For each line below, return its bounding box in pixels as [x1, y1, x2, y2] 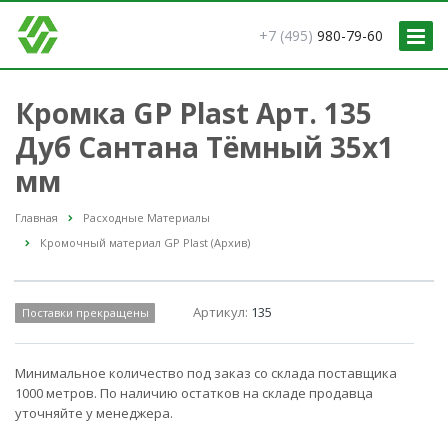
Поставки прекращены [21, 305, 149, 321]
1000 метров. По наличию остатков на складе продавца [15, 384, 373, 403]
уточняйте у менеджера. [15, 404, 173, 423]
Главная [15, 210, 58, 225]
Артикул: [193, 303, 252, 322]
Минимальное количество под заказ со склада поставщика [15, 364, 397, 383]
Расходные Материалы [83, 210, 210, 225]
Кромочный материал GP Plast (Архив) [40, 235, 250, 251]
